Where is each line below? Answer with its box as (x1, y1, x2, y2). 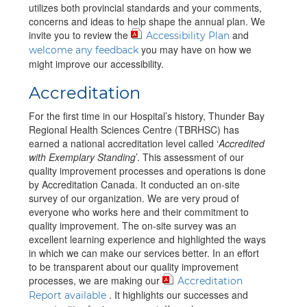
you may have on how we (138, 42, 251, 57)
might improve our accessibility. (29, 57, 164, 71)
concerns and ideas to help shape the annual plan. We (29, 14, 265, 29)
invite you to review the (29, 28, 131, 42)
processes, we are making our (29, 273, 162, 288)
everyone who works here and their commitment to (29, 205, 249, 219)
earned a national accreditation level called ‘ (29, 136, 219, 151)
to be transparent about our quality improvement (29, 260, 238, 274)
